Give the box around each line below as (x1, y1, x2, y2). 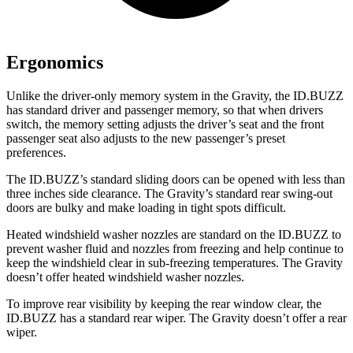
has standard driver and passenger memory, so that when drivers (6, 102, 323, 117)
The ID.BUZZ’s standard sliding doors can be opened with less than (6, 172, 345, 186)
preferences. (6, 145, 66, 159)
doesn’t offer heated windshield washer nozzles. (6, 269, 244, 284)
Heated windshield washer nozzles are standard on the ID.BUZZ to (6, 227, 341, 241)
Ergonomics (6, 51, 103, 72)
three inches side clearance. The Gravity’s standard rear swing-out (6, 186, 333, 200)
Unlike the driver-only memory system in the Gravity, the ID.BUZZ (6, 88, 344, 102)
